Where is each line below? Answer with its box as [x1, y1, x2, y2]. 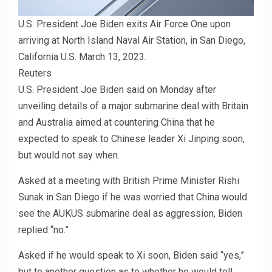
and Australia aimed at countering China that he [18, 117, 215, 129]
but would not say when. [18, 149, 120, 161]
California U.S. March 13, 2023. [18, 51, 146, 63]
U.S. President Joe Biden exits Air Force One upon [18, 18, 231, 30]
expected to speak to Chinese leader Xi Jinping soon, [18, 133, 245, 145]
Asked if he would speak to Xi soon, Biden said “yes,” [18, 250, 244, 262]
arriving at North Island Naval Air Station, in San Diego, [18, 35, 245, 47]
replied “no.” [18, 224, 69, 236]
